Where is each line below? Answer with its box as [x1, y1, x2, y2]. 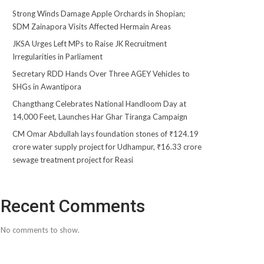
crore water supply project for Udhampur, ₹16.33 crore [12, 142, 202, 151]
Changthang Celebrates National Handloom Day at [12, 99, 186, 108]
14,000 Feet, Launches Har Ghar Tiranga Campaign [12, 112, 187, 121]
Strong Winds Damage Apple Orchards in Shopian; [12, 9, 185, 18]
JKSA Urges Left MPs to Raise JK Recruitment [12, 39, 167, 48]
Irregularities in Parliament [12, 52, 103, 61]
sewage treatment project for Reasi [12, 155, 133, 164]
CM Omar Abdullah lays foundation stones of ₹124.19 [12, 129, 199, 138]
